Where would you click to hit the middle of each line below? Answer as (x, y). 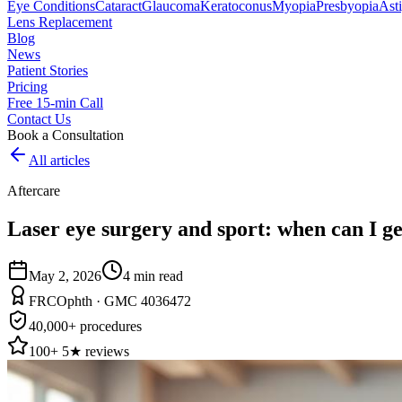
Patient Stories (48, 70)
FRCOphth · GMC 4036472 (110, 301)
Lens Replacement (60, 22)
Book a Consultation (66, 135)
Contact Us (39, 119)
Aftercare (34, 191)
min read (158, 275)
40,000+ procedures (85, 326)
